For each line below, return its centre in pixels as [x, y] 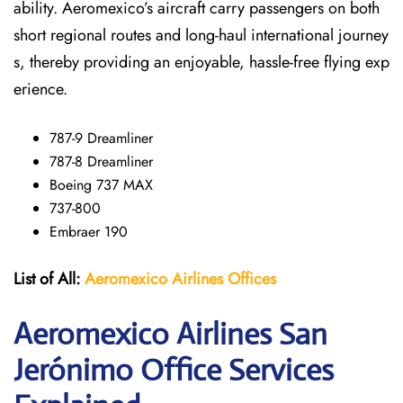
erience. [40, 89]
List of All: [47, 279]
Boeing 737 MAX [101, 185]
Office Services [237, 370]
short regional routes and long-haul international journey [201, 35]
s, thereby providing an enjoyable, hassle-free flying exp [201, 62]
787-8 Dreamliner [101, 161]
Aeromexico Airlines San [170, 334]
